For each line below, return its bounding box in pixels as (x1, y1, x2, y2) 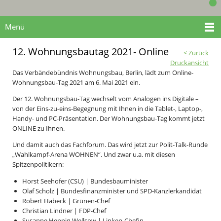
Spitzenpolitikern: (12, 160, 64, 169)
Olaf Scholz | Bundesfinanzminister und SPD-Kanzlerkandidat (22, 186, 202, 195)
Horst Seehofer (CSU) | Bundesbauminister (22, 176, 148, 185)
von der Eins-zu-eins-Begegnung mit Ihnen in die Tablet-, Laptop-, (12, 104, 203, 113)
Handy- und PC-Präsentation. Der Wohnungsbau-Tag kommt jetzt (12, 113, 205, 123)
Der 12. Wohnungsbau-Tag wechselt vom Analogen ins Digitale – (12, 94, 199, 103)
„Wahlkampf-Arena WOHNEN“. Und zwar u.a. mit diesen (12, 150, 175, 159)
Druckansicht (170, 58, 209, 67)
